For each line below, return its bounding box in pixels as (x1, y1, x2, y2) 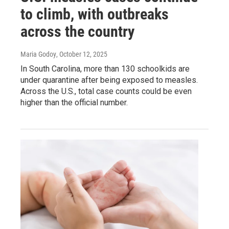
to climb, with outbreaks (20, 5, 169, 23)
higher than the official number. (20, 97, 128, 107)
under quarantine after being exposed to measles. (20, 75, 198, 85)
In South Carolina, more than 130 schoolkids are (20, 63, 190, 74)
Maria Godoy (20, 50, 56, 58)
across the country (20, 22, 134, 40)
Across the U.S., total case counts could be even (20, 86, 192, 96)
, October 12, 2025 (56, 50, 107, 58)
